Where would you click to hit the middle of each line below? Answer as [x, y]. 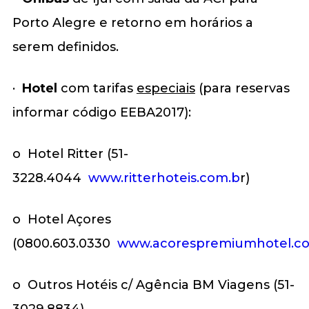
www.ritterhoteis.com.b [164, 178]
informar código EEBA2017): [101, 112]
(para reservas [242, 88]
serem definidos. [65, 47]
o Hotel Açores [61, 219]
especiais [166, 88]
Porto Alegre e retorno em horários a [132, 22]
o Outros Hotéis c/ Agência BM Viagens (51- [153, 285]
